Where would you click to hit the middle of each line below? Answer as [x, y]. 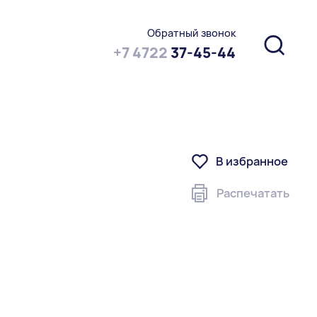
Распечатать [253, 193]
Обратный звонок [191, 33]
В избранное [252, 161]
